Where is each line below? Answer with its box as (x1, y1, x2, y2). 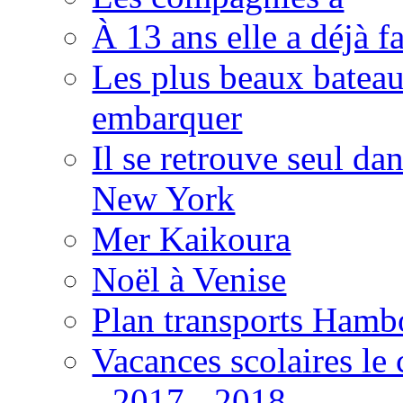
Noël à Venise (92, 259, 287, 299)
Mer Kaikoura (92, 219, 291, 258)
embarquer (92, 97, 243, 137)
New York (92, 178, 236, 218)
